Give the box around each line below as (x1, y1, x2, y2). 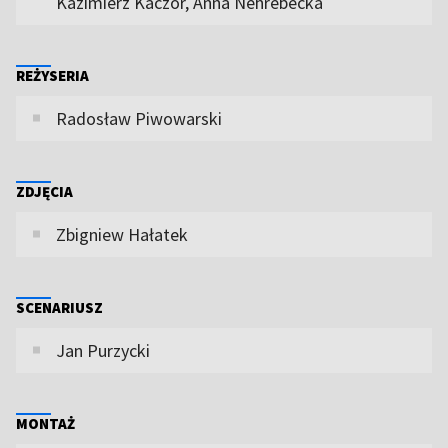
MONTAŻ (16, 413, 75, 433)
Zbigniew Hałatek (56, 222, 188, 246)
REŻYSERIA (16, 65, 89, 85)
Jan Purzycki (56, 338, 150, 362)
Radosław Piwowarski (56, 106, 222, 130)
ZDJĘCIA (16, 181, 73, 201)
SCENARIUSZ (16, 297, 103, 317)
